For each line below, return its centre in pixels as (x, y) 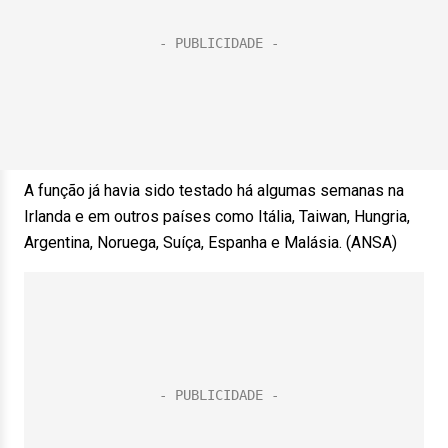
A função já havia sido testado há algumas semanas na (214, 190)
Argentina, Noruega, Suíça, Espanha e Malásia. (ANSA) (210, 242)
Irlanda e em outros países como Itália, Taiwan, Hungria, (217, 216)
